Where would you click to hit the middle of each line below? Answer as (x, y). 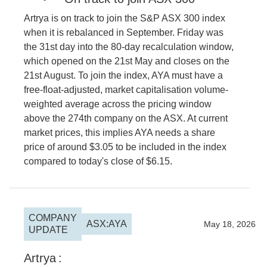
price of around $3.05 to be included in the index (125, 147)
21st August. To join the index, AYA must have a (123, 75)
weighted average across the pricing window (118, 104)
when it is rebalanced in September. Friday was (124, 32)
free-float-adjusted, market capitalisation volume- (126, 90)
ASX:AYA (107, 224)
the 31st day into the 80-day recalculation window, (129, 47)
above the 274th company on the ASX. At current (126, 118)
